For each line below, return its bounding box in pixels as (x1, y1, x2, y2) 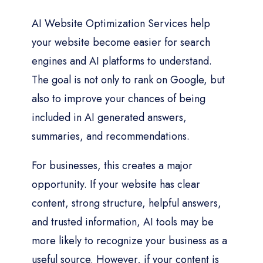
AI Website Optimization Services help (32, 15, 210, 31)
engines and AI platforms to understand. (32, 53, 212, 69)
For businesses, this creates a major (32, 157, 193, 173)
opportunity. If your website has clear (32, 176, 200, 192)
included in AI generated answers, (32, 109, 187, 125)
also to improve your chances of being (32, 90, 205, 106)
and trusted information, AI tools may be (32, 214, 214, 230)
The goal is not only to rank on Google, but (32, 72, 225, 87)
